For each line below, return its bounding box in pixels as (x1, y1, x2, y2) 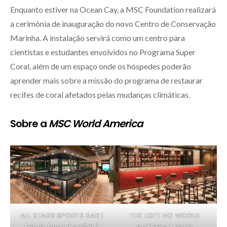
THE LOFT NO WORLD (130, 210, 201, 220)
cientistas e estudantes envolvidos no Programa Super (10, 47, 196, 57)
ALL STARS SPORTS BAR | (20, 210, 103, 220)
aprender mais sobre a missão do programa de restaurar (10, 75, 203, 86)
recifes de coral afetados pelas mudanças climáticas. (10, 90, 190, 100)
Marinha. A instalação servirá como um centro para (10, 33, 185, 43)
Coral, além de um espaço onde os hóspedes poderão (10, 61, 191, 71)
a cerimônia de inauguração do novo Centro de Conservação (10, 19, 216, 29)
